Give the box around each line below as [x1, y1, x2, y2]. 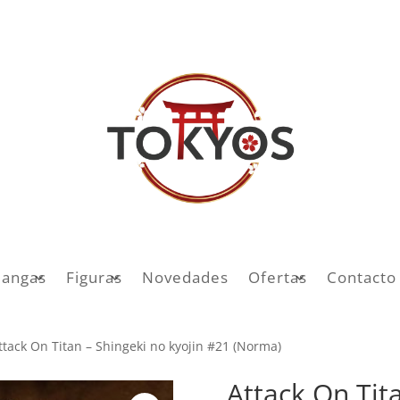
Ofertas [248, 267, 307, 287]
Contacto [327, 267, 396, 287]
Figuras [66, 267, 122, 287]
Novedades [142, 267, 229, 287]
